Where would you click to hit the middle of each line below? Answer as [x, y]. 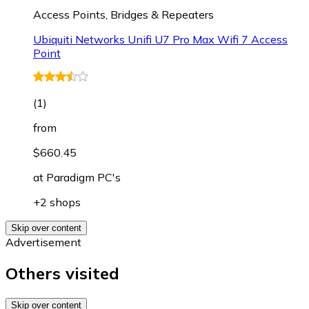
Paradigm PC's [83, 178]
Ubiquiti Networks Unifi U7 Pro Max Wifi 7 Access [160, 40]
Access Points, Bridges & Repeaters [123, 15]
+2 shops [57, 202]
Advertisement [43, 242]
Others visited [62, 273]
